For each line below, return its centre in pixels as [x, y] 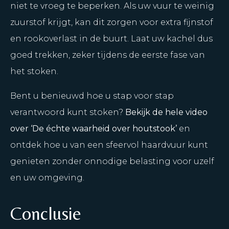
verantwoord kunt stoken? [68, 112]
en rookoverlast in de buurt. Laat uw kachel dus [111, 39]
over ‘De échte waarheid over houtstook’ [94, 129]
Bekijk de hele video [166, 112]
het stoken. [34, 71]
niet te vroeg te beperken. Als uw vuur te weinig [112, 6]
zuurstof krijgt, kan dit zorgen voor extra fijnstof [112, 22]
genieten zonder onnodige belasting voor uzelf [112, 161]
